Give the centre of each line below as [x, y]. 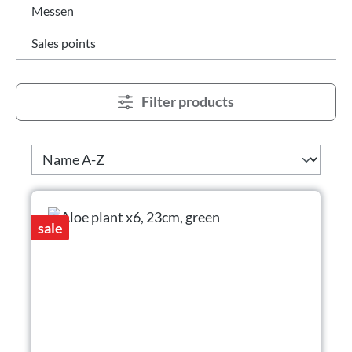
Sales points [64, 42]
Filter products [188, 101]
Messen [53, 10]
